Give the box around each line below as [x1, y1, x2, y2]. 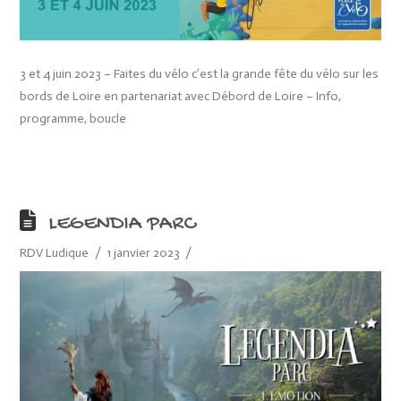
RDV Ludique [20, 245, 90, 261]
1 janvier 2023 [107, 245, 180, 261]
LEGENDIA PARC [47, 212, 196, 238]
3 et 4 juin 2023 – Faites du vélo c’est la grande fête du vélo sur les [20, 66, 380, 82]
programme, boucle [20, 111, 127, 127]
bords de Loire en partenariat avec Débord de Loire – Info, [20, 89, 342, 105]
